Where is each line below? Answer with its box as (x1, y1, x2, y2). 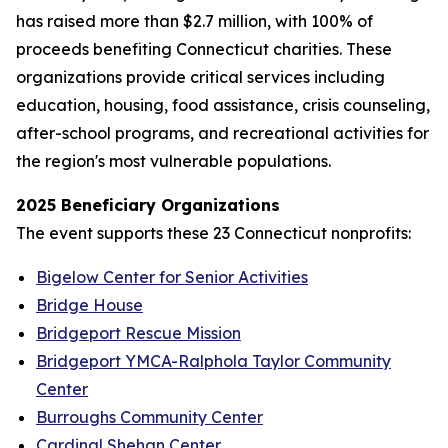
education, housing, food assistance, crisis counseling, (16, 95, 430, 115)
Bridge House (36, 295, 143, 315)
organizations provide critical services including (16, 67, 385, 87)
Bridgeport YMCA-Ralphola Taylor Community (36, 351, 391, 371)
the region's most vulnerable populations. (16, 151, 331, 171)
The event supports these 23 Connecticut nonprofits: (16, 223, 411, 243)
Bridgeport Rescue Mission (36, 323, 241, 343)
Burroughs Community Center (36, 407, 263, 427)
